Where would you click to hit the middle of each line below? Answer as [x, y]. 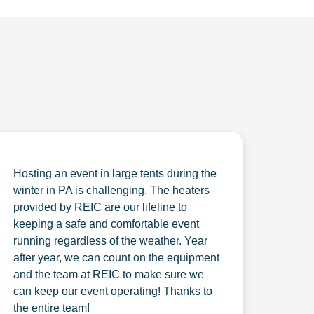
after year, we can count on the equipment [117, 258]
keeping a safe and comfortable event [107, 224]
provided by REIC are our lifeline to [101, 207]
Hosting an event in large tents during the [115, 173]
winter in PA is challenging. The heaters [112, 190]
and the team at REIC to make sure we [109, 274]
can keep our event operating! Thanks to [113, 291]
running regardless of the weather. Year [111, 241]
